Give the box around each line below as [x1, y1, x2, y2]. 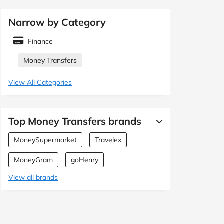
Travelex [95, 135, 121, 145]
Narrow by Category [8, 16, 106, 29]
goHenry [71, 155, 98, 165]
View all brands [8, 173, 58, 182]
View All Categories [8, 78, 72, 87]
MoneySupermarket [14, 135, 77, 145]
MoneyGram [14, 155, 53, 165]
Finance [28, 37, 53, 46]
